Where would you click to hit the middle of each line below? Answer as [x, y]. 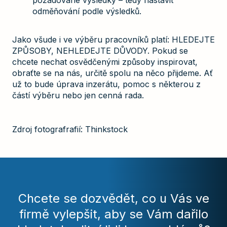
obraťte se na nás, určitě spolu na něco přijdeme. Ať [112, 73]
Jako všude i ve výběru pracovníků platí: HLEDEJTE [113, 39]
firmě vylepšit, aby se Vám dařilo [113, 214]
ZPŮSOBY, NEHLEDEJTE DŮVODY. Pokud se [100, 50]
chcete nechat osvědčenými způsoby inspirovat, [105, 62]
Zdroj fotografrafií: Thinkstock [70, 129]
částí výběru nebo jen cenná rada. [78, 95]
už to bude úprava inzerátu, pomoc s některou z [106, 84]
